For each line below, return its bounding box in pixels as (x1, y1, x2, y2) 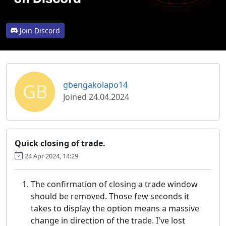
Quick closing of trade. (15, 137, 105, 149)
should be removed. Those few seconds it (31, 190, 189, 202)
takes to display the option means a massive (31, 202, 199, 214)
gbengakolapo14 (63, 79, 128, 90)
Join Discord (20, 25, 60, 35)
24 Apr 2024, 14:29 (25, 151, 78, 160)
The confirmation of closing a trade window (31, 178, 198, 190)
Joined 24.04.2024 (63, 91, 129, 102)
